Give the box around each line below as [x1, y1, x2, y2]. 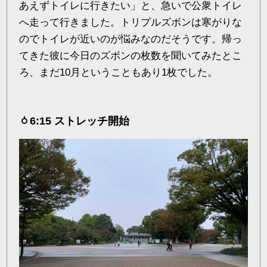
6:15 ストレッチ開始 [30, 115, 130, 128]
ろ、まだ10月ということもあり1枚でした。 [19, 67, 218, 79]
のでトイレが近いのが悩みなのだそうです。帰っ [19, 33, 243, 45]
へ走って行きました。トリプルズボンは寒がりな [19, 17, 243, 29]
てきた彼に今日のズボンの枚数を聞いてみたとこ [19, 50, 243, 62]
